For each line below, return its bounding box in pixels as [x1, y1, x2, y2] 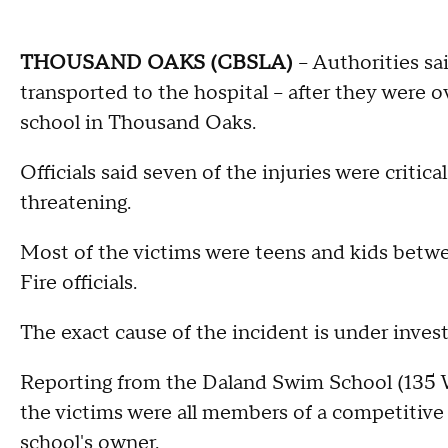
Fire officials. [20, 269, 137, 296]
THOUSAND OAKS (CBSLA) [20, 49, 293, 76]
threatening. [20, 189, 131, 216]
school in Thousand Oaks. [20, 109, 256, 136]
